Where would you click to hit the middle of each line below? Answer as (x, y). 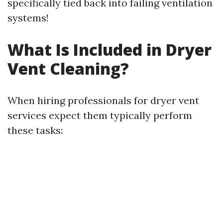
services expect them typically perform (100, 115)
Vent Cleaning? (68, 68)
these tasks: (35, 130)
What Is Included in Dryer (110, 50)
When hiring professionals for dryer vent (103, 100)
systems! (28, 18)
